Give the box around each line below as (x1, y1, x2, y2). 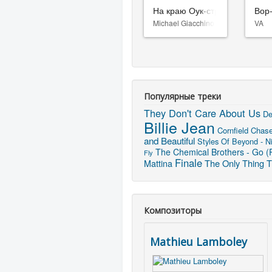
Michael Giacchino (153, 17, 214, 28)
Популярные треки (144, 90, 221, 102)
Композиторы (144, 204, 202, 216)
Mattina (144, 157, 172, 169)
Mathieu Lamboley (150, 234, 247, 249)
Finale (175, 155, 202, 170)
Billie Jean (144, 115, 215, 138)
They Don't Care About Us (144, 105, 260, 120)
